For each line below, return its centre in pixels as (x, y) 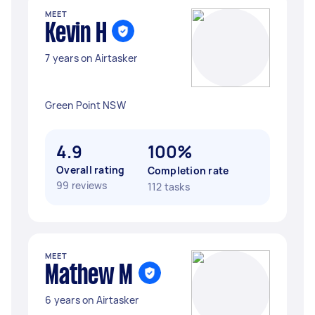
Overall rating (91, 170)
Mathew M (89, 276)
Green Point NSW (85, 105)
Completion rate (188, 171)
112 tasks (168, 187)
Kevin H (76, 34)
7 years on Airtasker (91, 58)
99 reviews (82, 185)
